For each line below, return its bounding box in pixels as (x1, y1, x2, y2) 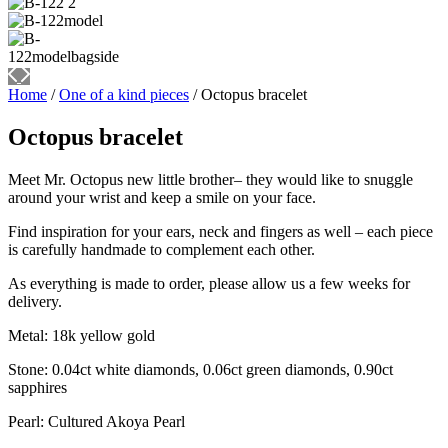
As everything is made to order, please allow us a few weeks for (8, 274, 410, 292)
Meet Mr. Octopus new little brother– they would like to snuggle (8, 170, 413, 188)
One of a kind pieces (59, 86, 189, 103)
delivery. (8, 292, 62, 310)
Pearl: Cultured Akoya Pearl (8, 412, 185, 430)
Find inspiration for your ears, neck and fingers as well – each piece (8, 222, 433, 240)
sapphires (8, 378, 67, 396)
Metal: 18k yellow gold (8, 326, 155, 344)
